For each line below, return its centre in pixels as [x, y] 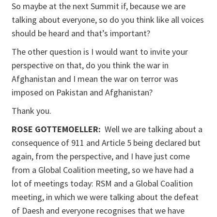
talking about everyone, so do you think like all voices [108, 20]
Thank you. [31, 111]
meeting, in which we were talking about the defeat [105, 197]
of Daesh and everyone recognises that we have [98, 210]
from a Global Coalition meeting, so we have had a [103, 170]
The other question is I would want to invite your [100, 52]
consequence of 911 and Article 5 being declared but [106, 143]
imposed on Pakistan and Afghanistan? [82, 92]
